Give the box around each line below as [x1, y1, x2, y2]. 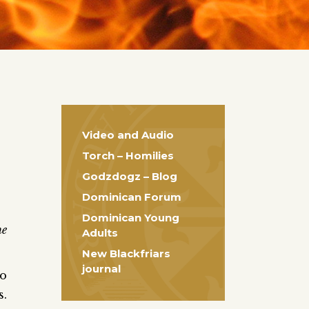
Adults [81, 226, 118, 239]
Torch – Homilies [81, 149, 174, 162]
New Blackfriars [81, 247, 170, 260]
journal [81, 262, 121, 275]
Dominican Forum [81, 190, 181, 203]
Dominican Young [81, 211, 179, 224]
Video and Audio [81, 128, 174, 141]
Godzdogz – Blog [81, 170, 177, 183]
